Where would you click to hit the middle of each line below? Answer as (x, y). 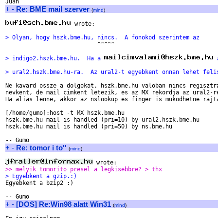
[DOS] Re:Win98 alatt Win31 (64, 204)
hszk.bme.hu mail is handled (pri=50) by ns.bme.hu (89, 127)
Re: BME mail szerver (53, 9)
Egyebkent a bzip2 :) (39, 183)
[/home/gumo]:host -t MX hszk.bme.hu (65, 113)
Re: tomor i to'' (41, 148)
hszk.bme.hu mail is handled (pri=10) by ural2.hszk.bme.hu (102, 120)
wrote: (83, 24)
